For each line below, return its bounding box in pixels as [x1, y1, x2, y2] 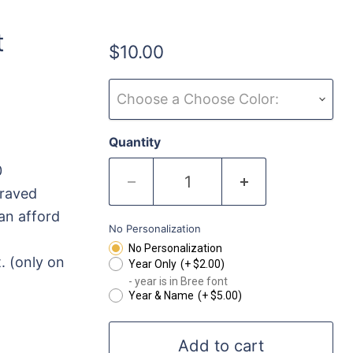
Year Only [128, 258, 177, 270]
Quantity [109, 135, 162, 150]
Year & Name [128, 289, 195, 302]
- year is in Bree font [128, 275, 229, 288]
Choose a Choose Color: [117, 91, 280, 107]
